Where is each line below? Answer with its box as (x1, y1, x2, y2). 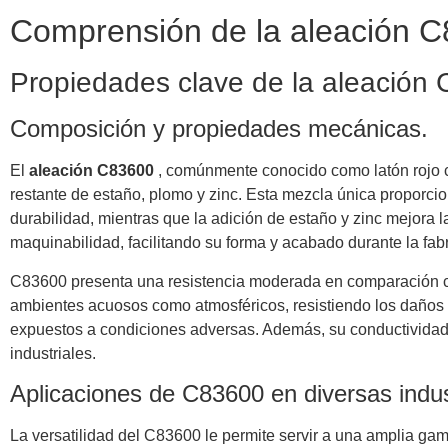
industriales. (10, 344, 96, 362)
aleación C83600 (29, 162, 158, 180)
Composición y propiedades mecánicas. (10, 115, 428, 143)
